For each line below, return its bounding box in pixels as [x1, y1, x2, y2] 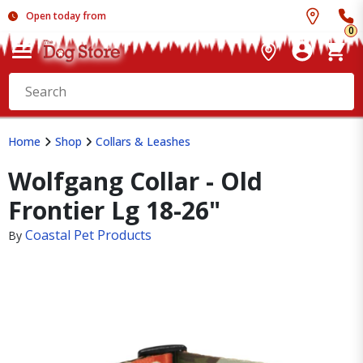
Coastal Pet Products [25, 226, 152, 244]
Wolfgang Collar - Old [8, 164, 263, 198]
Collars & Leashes [96, 134, 190, 149]
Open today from [26, 9, 106, 23]
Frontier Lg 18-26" [8, 194, 220, 227]
